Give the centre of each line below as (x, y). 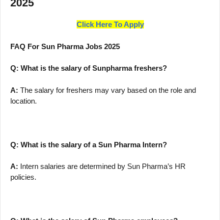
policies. (23, 177)
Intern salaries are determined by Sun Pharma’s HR (103, 166)
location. (24, 101)
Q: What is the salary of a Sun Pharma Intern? (89, 144)
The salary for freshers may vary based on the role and (108, 90)
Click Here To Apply (110, 25)
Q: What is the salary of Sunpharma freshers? (89, 68)
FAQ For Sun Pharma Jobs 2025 (65, 46)
